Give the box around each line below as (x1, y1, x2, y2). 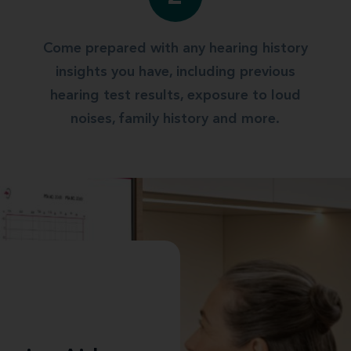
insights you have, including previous (55, 65, 295, 79)
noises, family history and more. (71, 112, 280, 126)
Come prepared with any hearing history (42, 42, 308, 56)
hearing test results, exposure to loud (49, 89, 301, 103)
